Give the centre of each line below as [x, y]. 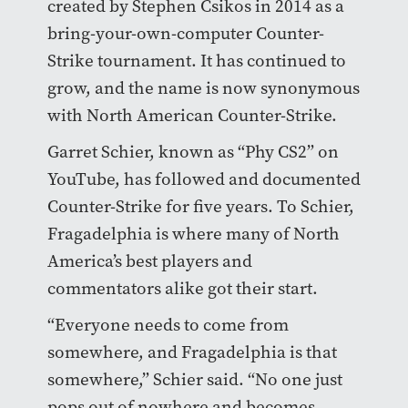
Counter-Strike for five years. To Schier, [200, 207]
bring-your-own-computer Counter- [185, 34]
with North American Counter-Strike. [194, 116]
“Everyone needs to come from [168, 325]
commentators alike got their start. [182, 289]
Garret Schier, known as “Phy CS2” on [193, 152]
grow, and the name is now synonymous [203, 88]
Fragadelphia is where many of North [193, 234]
